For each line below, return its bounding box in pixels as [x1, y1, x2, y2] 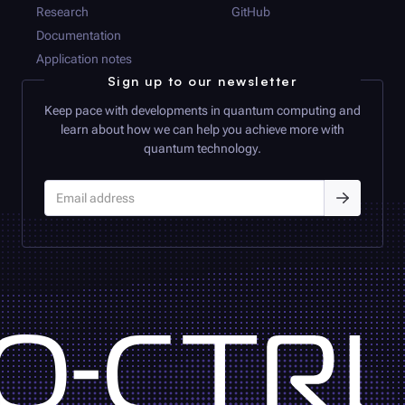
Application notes [36, 52, 132, 67]
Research [36, 5, 89, 20]
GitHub [231, 5, 270, 20]
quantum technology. [144, 140, 261, 155]
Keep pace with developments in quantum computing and [44, 102, 361, 118]
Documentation [36, 28, 121, 43]
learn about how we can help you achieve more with [61, 121, 344, 137]
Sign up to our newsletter [107, 71, 298, 89]
